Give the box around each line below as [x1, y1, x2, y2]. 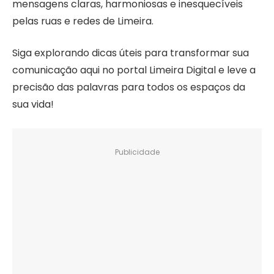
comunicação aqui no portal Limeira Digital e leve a [12, 63, 256, 78]
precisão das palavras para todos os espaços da [12, 80, 245, 95]
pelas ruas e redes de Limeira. [12, 13, 154, 28]
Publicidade [114, 147, 160, 158]
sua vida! [12, 97, 54, 112]
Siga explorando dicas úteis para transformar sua [12, 46, 249, 61]
